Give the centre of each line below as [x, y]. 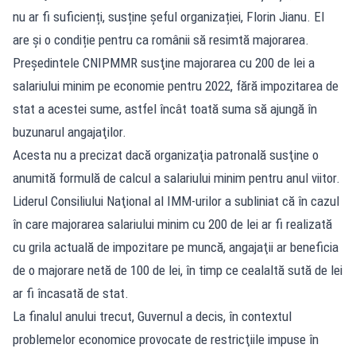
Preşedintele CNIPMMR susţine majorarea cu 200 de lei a [164, 62]
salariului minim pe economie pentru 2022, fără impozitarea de [176, 85]
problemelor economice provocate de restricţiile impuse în [166, 339]
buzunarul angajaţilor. [70, 132]
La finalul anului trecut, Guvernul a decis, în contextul [152, 316]
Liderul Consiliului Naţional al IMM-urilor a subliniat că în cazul [176, 201]
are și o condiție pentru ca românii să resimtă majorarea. [161, 39]
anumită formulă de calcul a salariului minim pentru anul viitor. [176, 178]
